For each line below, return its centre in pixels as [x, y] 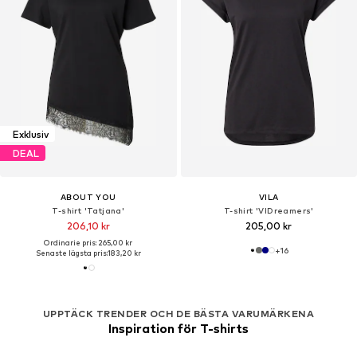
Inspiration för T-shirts [178, 328]
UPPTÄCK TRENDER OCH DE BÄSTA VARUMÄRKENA [178, 313]
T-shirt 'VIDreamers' [269, 211]
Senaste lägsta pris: [71, 253]
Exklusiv [31, 134]
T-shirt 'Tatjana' [88, 211]
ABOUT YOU [88, 197]
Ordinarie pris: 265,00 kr [88, 243]
